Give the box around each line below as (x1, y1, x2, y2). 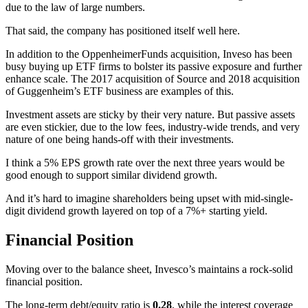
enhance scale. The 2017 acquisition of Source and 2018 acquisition (5, 73, 300, 85)
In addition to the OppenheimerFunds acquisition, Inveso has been (5, 48, 292, 60)
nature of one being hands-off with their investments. (5, 133, 234, 146)
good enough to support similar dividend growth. (5, 169, 217, 181)
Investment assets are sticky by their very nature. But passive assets (5, 109, 295, 121)
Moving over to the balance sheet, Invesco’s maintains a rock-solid (5, 263, 293, 276)
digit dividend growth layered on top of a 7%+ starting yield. (5, 205, 267, 217)
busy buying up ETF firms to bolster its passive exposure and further (5, 60, 302, 73)
